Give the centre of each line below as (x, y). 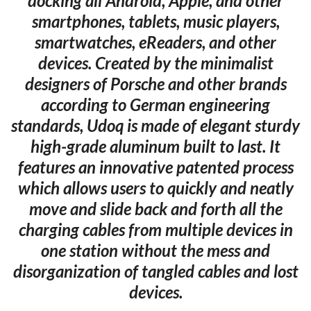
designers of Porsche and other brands (155, 83)
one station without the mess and (155, 250)
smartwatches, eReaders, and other (155, 42)
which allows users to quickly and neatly (155, 187)
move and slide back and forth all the (155, 208)
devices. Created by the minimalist (155, 62)
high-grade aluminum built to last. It (155, 146)
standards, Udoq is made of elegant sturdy (155, 125)
